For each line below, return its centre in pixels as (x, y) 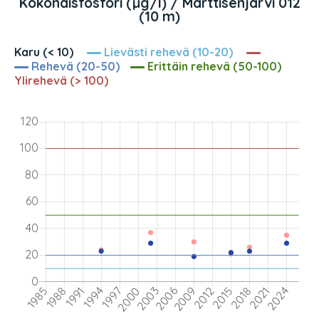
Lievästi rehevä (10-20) (167, 52)
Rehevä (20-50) (74, 67)
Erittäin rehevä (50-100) (213, 67)
